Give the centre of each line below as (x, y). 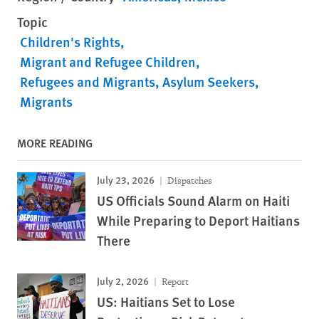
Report (174, 281)
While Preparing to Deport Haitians (198, 220)
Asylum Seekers (209, 81)
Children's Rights (70, 41)
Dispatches (189, 180)
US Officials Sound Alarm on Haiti (193, 200)
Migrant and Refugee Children (108, 61)
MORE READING (55, 142)
